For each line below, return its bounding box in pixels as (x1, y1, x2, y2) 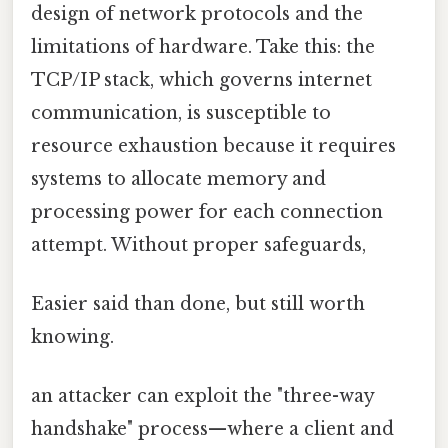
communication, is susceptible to (31, 101, 331, 124)
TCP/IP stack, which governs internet (31, 68, 372, 91)
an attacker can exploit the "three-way (31, 385, 374, 408)
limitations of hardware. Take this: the (31, 35, 375, 58)
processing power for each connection (31, 200, 383, 223)
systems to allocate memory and (31, 167, 326, 190)
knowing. (31, 325, 114, 348)
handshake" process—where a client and (31, 418, 394, 441)
